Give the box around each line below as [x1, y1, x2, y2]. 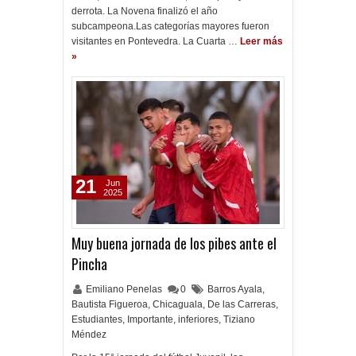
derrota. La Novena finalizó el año [72, 6, 218, 17]
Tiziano [223, 314, 255, 325]
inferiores [178, 314, 219, 325]
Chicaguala [153, 299, 203, 310]
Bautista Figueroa [72, 299, 148, 310]
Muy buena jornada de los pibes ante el [72, 233, 277, 253]
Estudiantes [72, 314, 122, 325]
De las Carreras [207, 299, 276, 310]
